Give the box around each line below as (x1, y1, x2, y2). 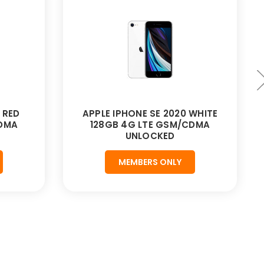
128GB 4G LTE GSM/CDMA (90, 118, 210, 131)
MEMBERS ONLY (118, 156, 181, 169)
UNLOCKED (125, 130, 175, 143)
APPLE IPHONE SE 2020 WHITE (82, 107, 218, 120)
